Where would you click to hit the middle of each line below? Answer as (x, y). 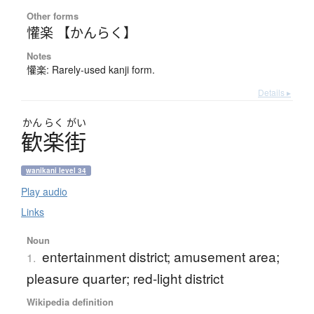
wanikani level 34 (56, 171)
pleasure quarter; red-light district (125, 278)
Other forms (52, 16)
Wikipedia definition (70, 302)
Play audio (44, 192)
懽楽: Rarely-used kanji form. (90, 70)
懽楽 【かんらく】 (81, 32)
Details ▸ (274, 93)
